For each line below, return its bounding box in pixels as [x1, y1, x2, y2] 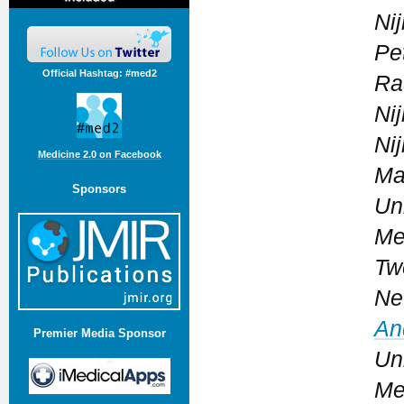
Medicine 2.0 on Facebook [37, 149, 161, 161]
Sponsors [72, 181, 126, 196]
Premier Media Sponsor [32, 326, 166, 341]
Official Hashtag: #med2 [41, 67, 157, 78]
